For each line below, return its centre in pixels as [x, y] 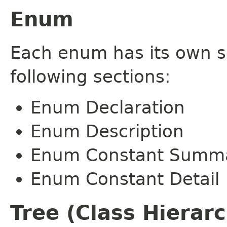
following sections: [90, 76]
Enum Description [107, 131]
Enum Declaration [108, 107]
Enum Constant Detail [125, 179]
